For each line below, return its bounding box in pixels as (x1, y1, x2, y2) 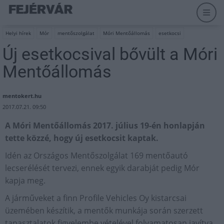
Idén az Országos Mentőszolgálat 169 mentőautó (5, 150, 188, 161)
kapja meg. (5, 175, 45, 186)
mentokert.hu (2, 92, 41, 99)
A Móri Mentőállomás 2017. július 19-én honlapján (5, 120, 205, 131)
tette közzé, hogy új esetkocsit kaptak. (5, 132, 158, 143)
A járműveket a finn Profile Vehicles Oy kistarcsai (5, 192, 186, 203)
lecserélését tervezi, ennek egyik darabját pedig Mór (5, 162, 199, 173)
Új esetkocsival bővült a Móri (2, 44, 217, 64)
